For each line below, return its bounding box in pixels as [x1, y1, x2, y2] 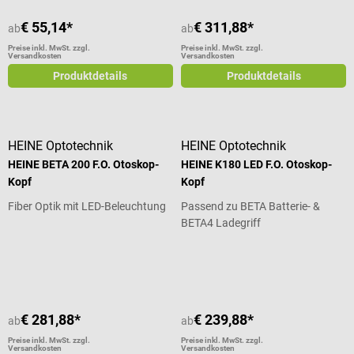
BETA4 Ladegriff [181, 216, 262, 229]
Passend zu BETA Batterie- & [181, 199, 321, 213]
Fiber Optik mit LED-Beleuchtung [8, 199, 166, 213]
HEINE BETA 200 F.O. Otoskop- [8, 157, 159, 171]
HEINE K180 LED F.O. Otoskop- [181, 157, 333, 171]
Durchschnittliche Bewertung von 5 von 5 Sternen [7, 242, 247, 255]
